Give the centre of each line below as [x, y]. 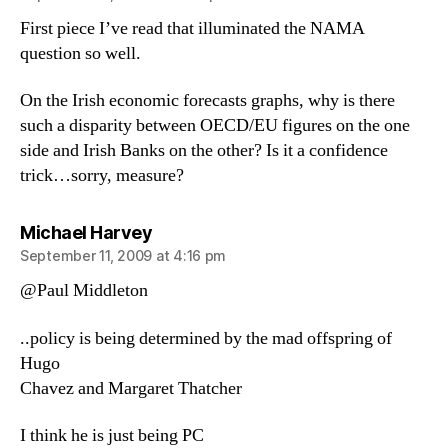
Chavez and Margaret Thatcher [131, 388]
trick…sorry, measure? [102, 175]
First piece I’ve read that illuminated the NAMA [192, 28]
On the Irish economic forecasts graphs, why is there [207, 100]
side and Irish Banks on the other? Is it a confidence [204, 150]
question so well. [80, 53]
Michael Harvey [86, 232]
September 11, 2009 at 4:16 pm [123, 255]
